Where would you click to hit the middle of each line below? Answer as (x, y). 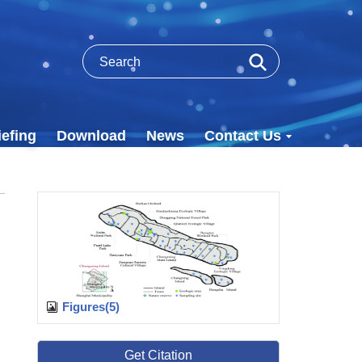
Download (91, 136)
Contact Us (243, 136)
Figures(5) (89, 307)
